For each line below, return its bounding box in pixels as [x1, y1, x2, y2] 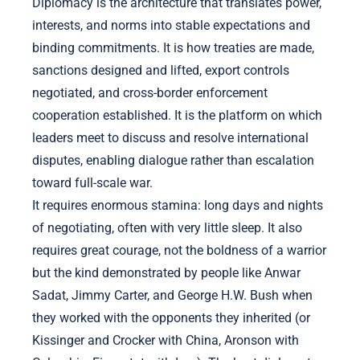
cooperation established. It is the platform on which [32, 108, 322, 123]
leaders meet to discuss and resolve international [32, 130, 309, 145]
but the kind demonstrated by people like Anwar [32, 265, 301, 280]
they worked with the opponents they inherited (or [32, 310, 310, 325]
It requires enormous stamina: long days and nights [32, 198, 323, 213]
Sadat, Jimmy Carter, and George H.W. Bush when [32, 288, 313, 303]
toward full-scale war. [32, 175, 153, 190]
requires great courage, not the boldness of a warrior [32, 243, 326, 258]
